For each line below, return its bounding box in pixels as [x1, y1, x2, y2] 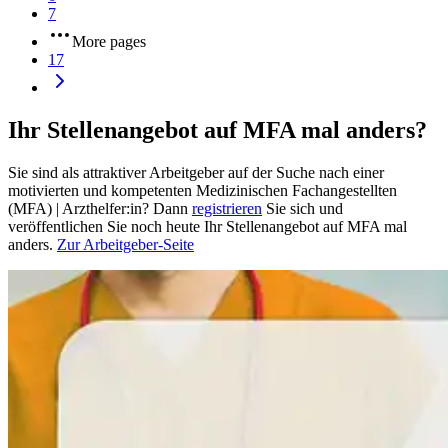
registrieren [192, 199, 262, 217]
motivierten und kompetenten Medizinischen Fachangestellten [8, 181, 397, 199]
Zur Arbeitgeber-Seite [57, 235, 194, 253]
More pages [72, 33, 146, 51]
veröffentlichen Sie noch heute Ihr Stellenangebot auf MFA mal [8, 217, 407, 235]
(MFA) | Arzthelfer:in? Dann [8, 199, 188, 217]
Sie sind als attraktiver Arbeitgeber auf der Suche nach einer [8, 163, 384, 181]
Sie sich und [266, 199, 343, 217]
